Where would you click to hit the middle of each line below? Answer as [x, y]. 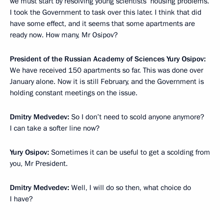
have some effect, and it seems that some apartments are [102, 24]
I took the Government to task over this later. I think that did [106, 13]
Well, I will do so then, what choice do [131, 188]
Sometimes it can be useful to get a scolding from [131, 152]
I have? [21, 199]
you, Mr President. [39, 164]
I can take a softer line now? [55, 128]
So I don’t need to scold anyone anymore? [138, 117]
